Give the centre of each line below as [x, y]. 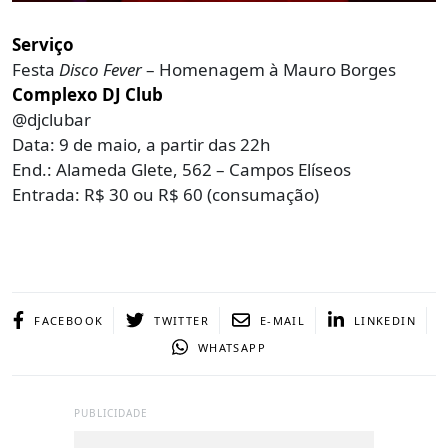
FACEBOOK [69, 320]
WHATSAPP [231, 347]
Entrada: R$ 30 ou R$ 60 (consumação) [165, 194]
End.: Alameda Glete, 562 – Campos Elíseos [181, 169]
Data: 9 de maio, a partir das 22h [141, 144]
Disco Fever [100, 69]
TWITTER [181, 320]
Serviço [43, 44]
